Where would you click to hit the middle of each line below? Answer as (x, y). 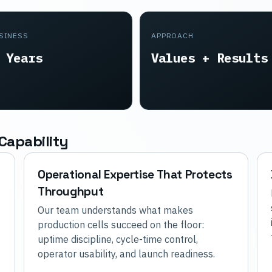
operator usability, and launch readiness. (126, 254)
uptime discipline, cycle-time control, (118, 240)
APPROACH (172, 35)
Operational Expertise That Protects (135, 175)
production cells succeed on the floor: (121, 225)
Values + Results (209, 58)
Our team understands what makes (115, 210)
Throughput (71, 192)
